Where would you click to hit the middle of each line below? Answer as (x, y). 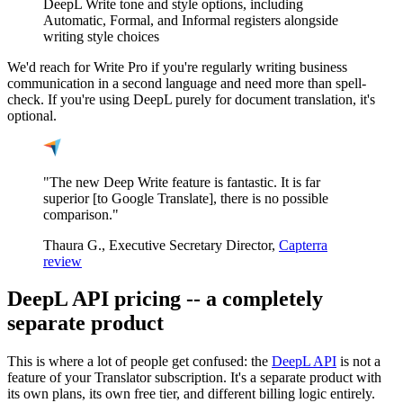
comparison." (81, 214)
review (63, 261)
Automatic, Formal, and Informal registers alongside (191, 20)
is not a (358, 362)
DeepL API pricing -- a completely (165, 299)
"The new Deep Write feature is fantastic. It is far (182, 182)
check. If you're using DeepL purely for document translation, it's (191, 99)
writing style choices (101, 36)
